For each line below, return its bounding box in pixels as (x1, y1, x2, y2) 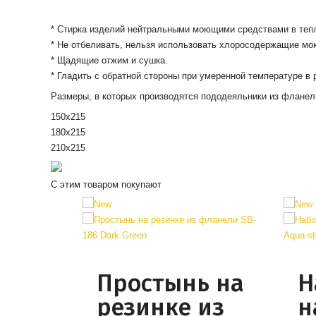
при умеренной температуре (181, 71, 303, 81)
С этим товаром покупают (50, 179, 162, 190)
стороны (143, 71, 179, 81)
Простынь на (96, 269, 244, 298)
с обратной (94, 71, 141, 81)
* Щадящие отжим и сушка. (50, 55, 168, 66)
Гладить (56, 71, 92, 81)
